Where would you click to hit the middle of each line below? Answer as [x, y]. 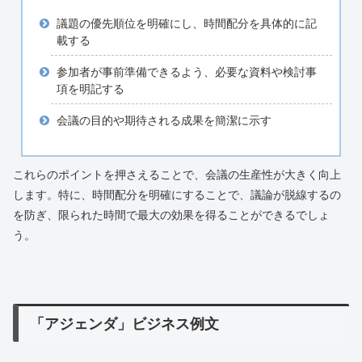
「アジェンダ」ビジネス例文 [125, 324]
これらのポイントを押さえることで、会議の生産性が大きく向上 [177, 175]
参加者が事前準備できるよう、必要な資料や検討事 [186, 72]
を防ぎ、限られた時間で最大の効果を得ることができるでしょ [171, 215]
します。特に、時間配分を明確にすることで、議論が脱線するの [177, 195]
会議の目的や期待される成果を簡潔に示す [164, 121]
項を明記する [90, 89]
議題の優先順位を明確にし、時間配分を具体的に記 [186, 24]
